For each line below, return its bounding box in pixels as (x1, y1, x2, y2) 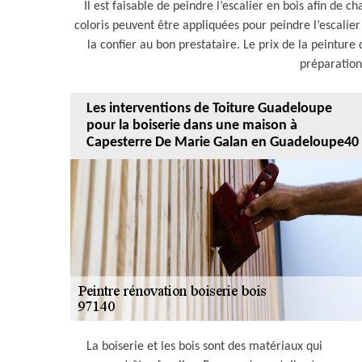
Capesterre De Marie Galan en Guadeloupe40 (86, 135, 359, 151)
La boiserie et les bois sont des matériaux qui (86, 339, 322, 353)
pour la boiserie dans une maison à (86, 118, 297, 134)
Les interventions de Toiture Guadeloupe (86, 101, 332, 117)
